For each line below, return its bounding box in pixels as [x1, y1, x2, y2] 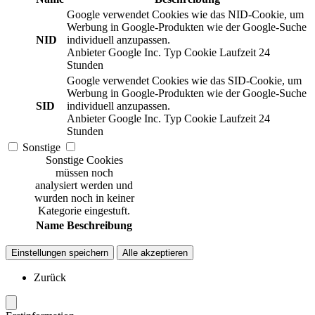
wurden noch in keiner [34, 191, 134, 204]
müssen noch [55, 166, 113, 179]
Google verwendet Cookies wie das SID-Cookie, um [67, 74, 302, 86]
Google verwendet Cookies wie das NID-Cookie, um [67, 8, 304, 20]
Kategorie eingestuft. [38, 204, 130, 217]
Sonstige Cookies [45, 153, 123, 166]
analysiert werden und [35, 179, 133, 191]
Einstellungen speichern [11, 247, 108, 258]
